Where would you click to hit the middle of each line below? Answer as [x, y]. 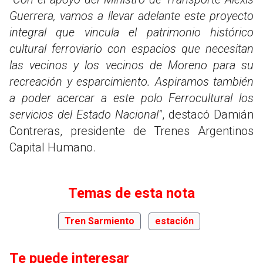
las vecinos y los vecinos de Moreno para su [131, 65]
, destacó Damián [208, 114]
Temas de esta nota [131, 193]
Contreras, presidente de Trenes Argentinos [131, 131]
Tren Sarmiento [100, 221]
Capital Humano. [53, 147]
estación [174, 221]
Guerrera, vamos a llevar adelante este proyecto [131, 16]
